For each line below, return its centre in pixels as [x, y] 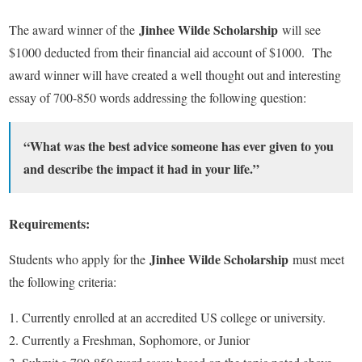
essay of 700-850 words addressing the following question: [158, 98]
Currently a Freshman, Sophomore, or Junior [136, 340]
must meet [318, 259]
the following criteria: [63, 282]
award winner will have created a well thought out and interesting [175, 75]
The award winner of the [74, 30]
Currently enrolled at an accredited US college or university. [174, 318]
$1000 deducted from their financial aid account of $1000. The [170, 53]
